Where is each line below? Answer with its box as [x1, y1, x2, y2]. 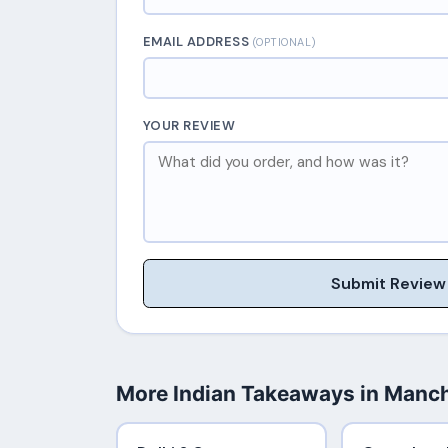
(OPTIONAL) [252, 35, 317, 50]
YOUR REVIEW [142, 117, 236, 134]
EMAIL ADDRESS [142, 33, 253, 51]
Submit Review [330, 272, 446, 294]
